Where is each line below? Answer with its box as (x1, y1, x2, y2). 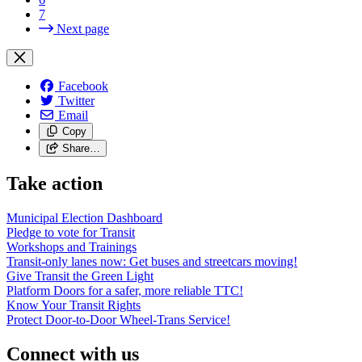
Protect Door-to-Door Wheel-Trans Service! (6, 312, 230, 326)
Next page (57, 22, 109, 36)
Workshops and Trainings (6, 239, 137, 254)
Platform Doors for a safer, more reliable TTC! (6, 283, 243, 297)
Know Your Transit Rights (6, 297, 141, 312)
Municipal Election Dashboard (6, 210, 162, 225)
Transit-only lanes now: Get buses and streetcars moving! (6, 254, 297, 268)
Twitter (58, 94, 95, 108)
